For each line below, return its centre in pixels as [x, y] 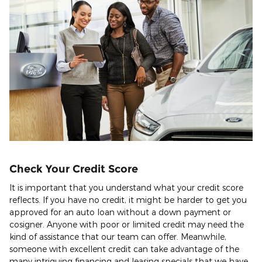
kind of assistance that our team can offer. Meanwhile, [118, 236]
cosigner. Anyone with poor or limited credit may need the [127, 224]
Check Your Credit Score [74, 169]
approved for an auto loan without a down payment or [120, 212]
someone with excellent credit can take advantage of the [124, 249]
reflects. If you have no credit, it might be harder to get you [128, 199]
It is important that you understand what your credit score [126, 187]
